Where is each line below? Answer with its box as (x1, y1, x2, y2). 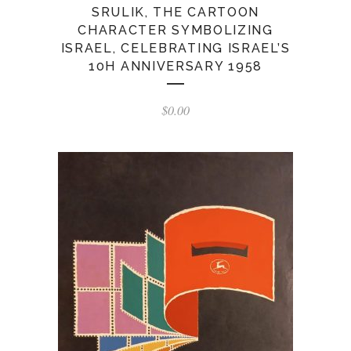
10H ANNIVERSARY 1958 (89, 59, 262, 74)
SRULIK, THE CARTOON (91, 5, 260, 20)
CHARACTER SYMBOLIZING (78, 23, 273, 38)
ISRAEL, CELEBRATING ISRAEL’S (60, 41, 291, 56)
